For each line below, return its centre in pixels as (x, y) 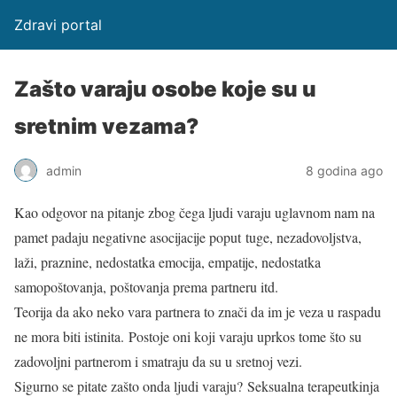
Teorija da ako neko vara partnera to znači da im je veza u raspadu (198, 311)
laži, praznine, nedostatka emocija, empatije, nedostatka (167, 262)
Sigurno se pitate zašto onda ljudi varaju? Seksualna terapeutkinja (197, 386)
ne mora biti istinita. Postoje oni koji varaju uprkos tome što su (188, 336)
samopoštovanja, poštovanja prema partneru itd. (146, 287)
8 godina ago (344, 170)
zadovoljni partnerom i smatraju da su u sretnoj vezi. (158, 361)
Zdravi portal (58, 25)
